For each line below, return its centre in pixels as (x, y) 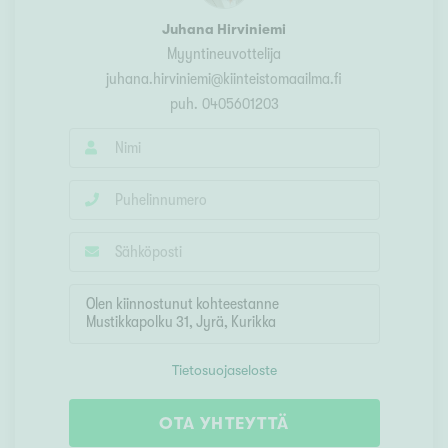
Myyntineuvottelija (224, 54)
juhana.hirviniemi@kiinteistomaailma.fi (224, 79)
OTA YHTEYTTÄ (224, 424)
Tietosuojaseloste (224, 370)
